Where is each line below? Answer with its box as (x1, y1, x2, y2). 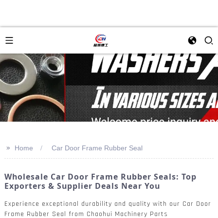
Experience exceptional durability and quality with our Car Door (4, 199, 211, 208)
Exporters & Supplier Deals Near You (4, 181, 160, 191)
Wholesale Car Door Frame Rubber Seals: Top (4, 171, 197, 182)
